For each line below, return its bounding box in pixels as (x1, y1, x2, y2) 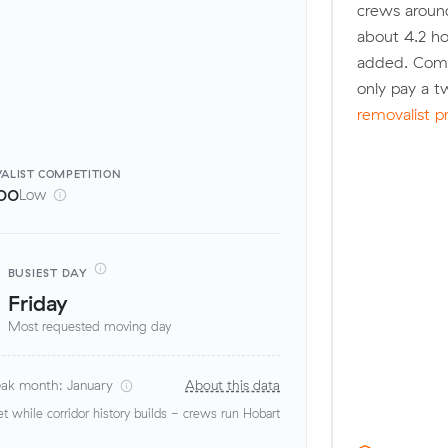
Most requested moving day (7, 318, 171, 335)
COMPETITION (38, 167, 122, 182)
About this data (185, 377, 281, 394)
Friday (7, 288, 67, 316)
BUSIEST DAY (7, 265, 88, 280)
